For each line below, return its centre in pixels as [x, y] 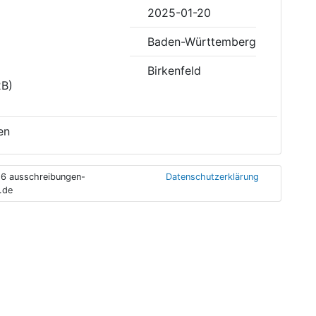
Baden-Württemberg [201, 41]
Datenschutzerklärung [213, 176]
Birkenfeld [174, 70]
